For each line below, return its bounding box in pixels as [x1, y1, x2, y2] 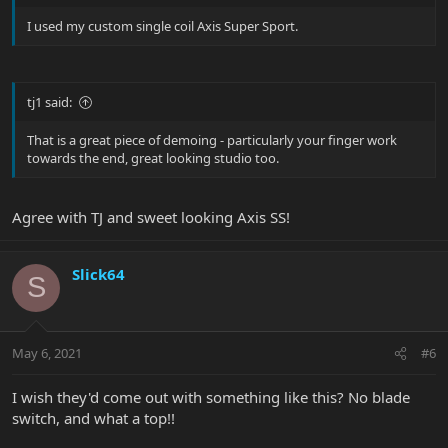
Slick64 [72, 263, 125, 284]
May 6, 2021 [12, 344, 82, 363]
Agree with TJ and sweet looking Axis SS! [12, 206, 290, 227]
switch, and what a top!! [12, 408, 175, 429]
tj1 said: [27, 93, 72, 112]
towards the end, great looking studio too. [27, 149, 279, 168]
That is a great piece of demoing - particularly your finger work [27, 131, 397, 150]
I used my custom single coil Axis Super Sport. [27, 17, 298, 36]
